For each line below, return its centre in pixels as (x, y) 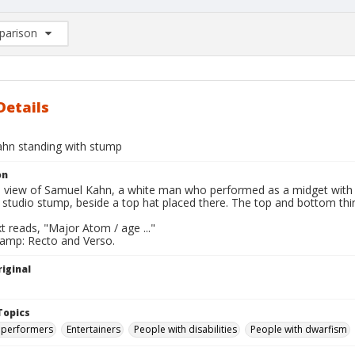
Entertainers (94, 329)
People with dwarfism (299, 329)
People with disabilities (185, 329)
